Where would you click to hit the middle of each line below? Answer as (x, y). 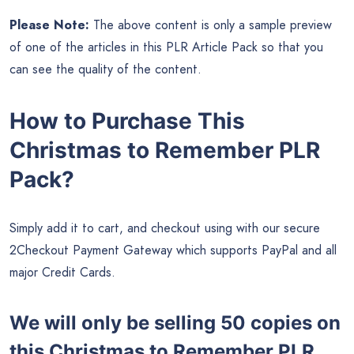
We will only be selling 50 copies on (175, 322)
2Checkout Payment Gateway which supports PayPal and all (173, 250)
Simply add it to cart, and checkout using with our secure (165, 228)
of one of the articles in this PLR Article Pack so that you (166, 47)
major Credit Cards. (62, 272)
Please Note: (49, 25)
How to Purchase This (127, 121)
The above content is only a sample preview (211, 25)
